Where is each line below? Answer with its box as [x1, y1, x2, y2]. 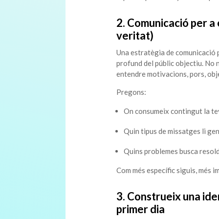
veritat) [116, 29, 153, 43]
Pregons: [116, 88, 146, 97]
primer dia [116, 202, 165, 216]
